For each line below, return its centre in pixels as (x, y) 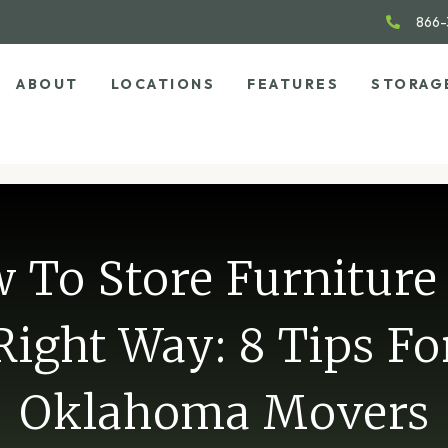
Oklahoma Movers (224, 412)
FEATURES (293, 84)
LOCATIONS (163, 84)
